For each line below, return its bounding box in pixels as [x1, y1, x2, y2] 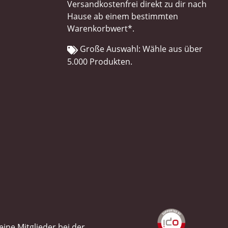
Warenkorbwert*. [67, 23, 134, 35]
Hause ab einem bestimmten [67, 11, 178, 22]
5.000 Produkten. [67, 55, 132, 67]
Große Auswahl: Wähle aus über [78, 43, 203, 55]
